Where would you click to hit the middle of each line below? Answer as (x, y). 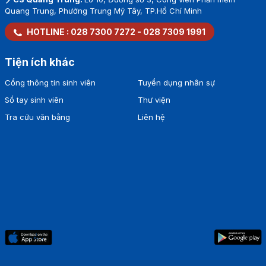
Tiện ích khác (39, 62)
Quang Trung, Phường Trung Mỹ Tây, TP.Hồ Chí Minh (103, 11)
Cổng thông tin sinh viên (50, 83)
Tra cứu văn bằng (37, 117)
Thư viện (154, 100)
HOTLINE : (47, 32)
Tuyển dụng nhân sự (176, 83)
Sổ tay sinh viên (34, 100)
